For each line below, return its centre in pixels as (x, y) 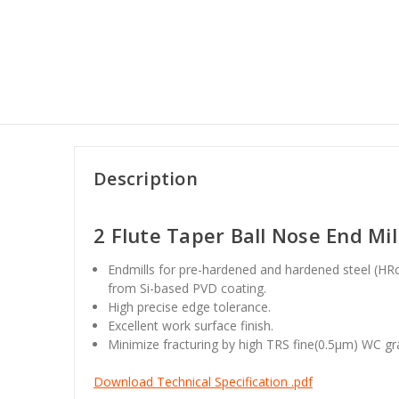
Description (146, 178)
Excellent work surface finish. (191, 325)
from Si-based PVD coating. (187, 288)
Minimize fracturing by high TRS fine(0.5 (222, 344)
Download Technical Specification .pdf (203, 381)
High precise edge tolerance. (190, 306)
